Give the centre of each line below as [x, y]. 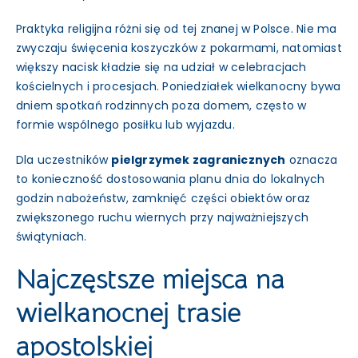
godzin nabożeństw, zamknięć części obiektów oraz [163, 198]
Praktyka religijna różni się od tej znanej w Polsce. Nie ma [176, 28]
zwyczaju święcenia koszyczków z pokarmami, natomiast [179, 48]
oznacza [312, 159]
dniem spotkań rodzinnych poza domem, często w [161, 105]
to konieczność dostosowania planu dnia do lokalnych [170, 179]
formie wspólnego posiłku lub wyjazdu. [125, 124]
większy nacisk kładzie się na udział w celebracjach [161, 67]
